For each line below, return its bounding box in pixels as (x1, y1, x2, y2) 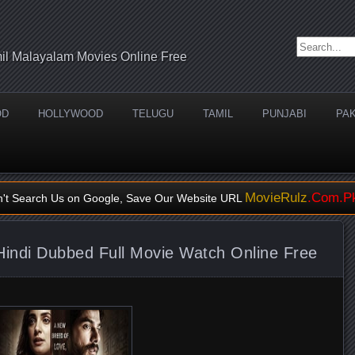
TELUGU (132, 108, 174, 120)
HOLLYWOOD (38, 108, 103, 120)
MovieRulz (244, 190, 307, 205)
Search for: (296, 38, 352, 51)
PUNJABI (262, 108, 307, 120)
